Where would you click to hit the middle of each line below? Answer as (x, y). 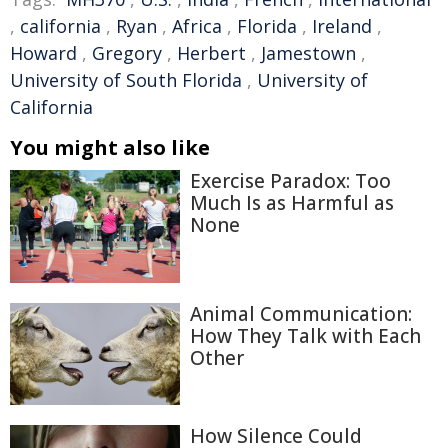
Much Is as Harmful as (292, 203)
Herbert (211, 53)
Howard (43, 53)
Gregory (127, 53)
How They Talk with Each (305, 336)
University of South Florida (126, 80)
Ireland (342, 26)
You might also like (110, 147)
